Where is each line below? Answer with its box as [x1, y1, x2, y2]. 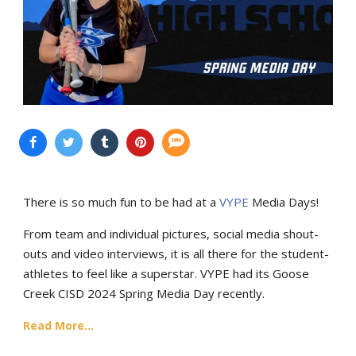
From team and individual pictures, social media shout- [23, 225, 319, 242]
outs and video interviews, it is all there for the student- [23, 245, 329, 261]
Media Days [249, 193, 316, 210]
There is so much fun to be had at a [23, 193, 219, 210]
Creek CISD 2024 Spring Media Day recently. [23, 284, 265, 301]
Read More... [23, 317, 94, 333]
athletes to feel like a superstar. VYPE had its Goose [23, 265, 309, 281]
